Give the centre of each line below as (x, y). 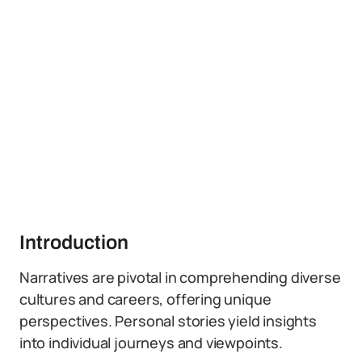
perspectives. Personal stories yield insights (168, 321)
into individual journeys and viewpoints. (151, 343)
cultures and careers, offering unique (145, 299)
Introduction (74, 242)
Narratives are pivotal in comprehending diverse (180, 277)
